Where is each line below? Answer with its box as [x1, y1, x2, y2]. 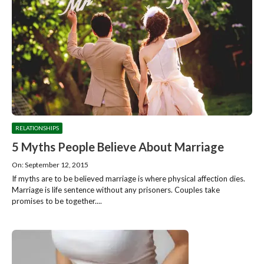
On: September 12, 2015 [12, 160, 88, 169]
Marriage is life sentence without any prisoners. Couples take [12, 184, 220, 194]
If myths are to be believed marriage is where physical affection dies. [12, 173, 245, 183]
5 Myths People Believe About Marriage [12, 139, 224, 154]
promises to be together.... [12, 196, 102, 206]
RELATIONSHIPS [15, 124, 59, 131]
